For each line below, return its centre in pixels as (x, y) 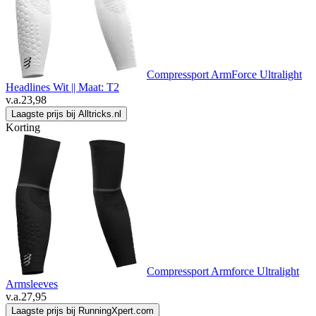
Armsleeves (32, 284)
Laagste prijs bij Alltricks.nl (66, 114)
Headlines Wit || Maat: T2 (62, 87)
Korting (23, 128)
